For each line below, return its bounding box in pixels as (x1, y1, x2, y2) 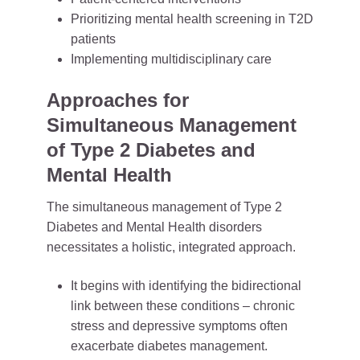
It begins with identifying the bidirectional (71, 279, 301, 292)
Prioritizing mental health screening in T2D (71, 12, 313, 26)
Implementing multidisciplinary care (71, 52, 272, 66)
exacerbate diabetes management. (71, 339, 268, 353)
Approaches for (47, 89, 189, 111)
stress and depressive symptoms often (71, 319, 288, 333)
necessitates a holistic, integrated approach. (47, 240, 296, 254)
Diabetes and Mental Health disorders (47, 220, 262, 234)
